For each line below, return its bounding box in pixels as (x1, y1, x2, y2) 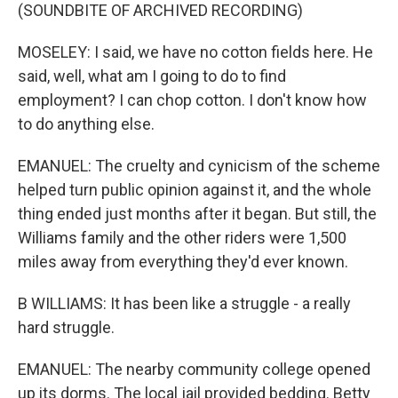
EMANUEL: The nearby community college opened (18, 360, 370, 378)
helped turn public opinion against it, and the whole (18, 180, 371, 199)
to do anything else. (18, 115, 155, 133)
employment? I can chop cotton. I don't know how (18, 91, 367, 109)
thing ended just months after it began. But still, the (18, 204, 377, 223)
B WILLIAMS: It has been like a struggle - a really (18, 294, 351, 313)
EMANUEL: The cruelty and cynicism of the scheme (18, 156, 380, 175)
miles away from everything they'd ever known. (18, 252, 348, 271)
